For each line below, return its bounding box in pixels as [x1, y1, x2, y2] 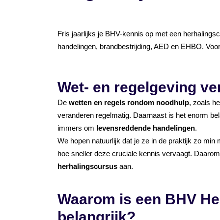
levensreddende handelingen [96, 124, 195, 132]
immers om [57, 124, 96, 132]
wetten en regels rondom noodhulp [69, 98, 189, 107]
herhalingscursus [57, 162, 117, 170]
